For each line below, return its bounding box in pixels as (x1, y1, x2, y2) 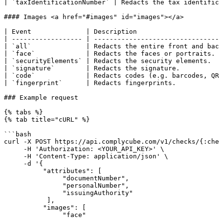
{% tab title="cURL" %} (4, 116, 90, 123)
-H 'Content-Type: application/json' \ (4, 153, 23, 160)
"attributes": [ (4, 167, 43, 175)
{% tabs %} (4, 109, 43, 116)
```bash (4, 131, 31, 138)
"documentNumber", (4, 175, 63, 182)
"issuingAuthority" (4, 189, 63, 197)
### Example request (4, 94, 78, 101)
